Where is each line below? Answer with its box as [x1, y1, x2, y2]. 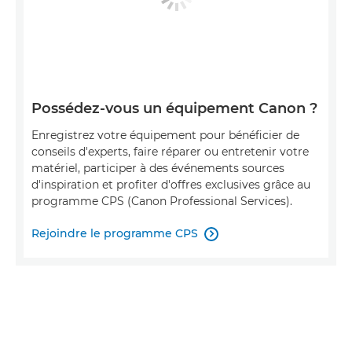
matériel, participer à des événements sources [31, 161, 284, 176]
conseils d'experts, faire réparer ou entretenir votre [31, 145, 309, 159]
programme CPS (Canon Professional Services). [31, 194, 292, 209]
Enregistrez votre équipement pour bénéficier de [31, 128, 299, 143]
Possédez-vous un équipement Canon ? [31, 100, 317, 118]
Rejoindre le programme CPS [31, 226, 198, 241]
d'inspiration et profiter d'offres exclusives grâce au [31, 178, 310, 192]
